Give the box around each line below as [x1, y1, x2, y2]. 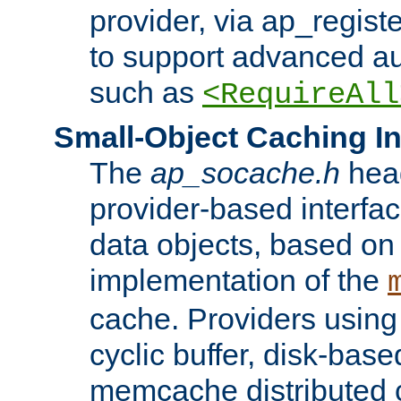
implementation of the [90, 262, 388, 297]
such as [90, 74, 202, 109]
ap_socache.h [150, 155, 340, 190]
